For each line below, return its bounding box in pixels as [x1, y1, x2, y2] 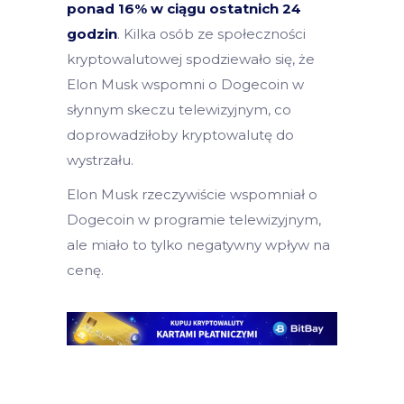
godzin [67, 24, 117, 42]
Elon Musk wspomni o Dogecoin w [67, 75, 304, 93]
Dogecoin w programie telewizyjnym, [67, 210, 321, 228]
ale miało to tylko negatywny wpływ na [67, 235, 330, 253]
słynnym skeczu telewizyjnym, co [67, 100, 291, 118]
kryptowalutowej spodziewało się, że [67, 50, 315, 68]
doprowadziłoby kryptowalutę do [67, 125, 294, 143]
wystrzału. [67, 151, 133, 169]
